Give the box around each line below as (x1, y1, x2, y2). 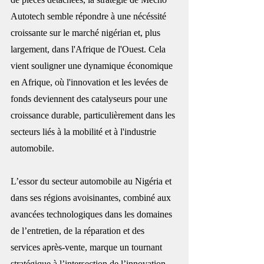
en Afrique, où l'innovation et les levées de (11, 77, 170, 87)
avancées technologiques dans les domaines (11, 209, 174, 219)
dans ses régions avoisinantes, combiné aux (11, 192, 173, 203)
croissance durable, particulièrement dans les (11, 110, 177, 120)
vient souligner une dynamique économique (11, 60, 175, 71)
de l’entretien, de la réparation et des (11, 225, 147, 236)
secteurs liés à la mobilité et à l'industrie (11, 126, 159, 137)
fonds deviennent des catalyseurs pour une (11, 93, 170, 104)
